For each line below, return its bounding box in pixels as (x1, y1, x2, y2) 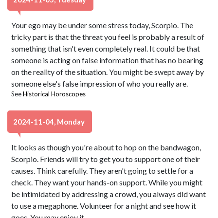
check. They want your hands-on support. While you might (11, 178, 203, 187)
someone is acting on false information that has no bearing (11, 55, 204, 65)
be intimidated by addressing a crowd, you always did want (11, 189, 206, 199)
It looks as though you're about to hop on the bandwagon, (11, 143, 201, 152)
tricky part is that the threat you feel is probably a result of (11, 32, 205, 41)
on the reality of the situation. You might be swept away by (11, 67, 204, 76)
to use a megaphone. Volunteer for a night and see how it (11, 201, 197, 210)
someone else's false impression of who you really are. (11, 79, 188, 88)
